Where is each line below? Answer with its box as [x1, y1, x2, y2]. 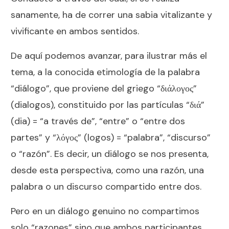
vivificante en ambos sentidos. [11, 25, 139, 37]
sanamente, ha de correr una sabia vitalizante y [11, 8, 212, 21]
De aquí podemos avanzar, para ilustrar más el [11, 49, 207, 62]
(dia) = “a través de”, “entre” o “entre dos [11, 114, 185, 127]
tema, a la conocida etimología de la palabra [11, 65, 200, 78]
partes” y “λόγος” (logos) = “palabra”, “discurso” [11, 131, 211, 144]
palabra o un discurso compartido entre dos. [11, 180, 201, 193]
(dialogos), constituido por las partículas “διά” [11, 98, 204, 111]
